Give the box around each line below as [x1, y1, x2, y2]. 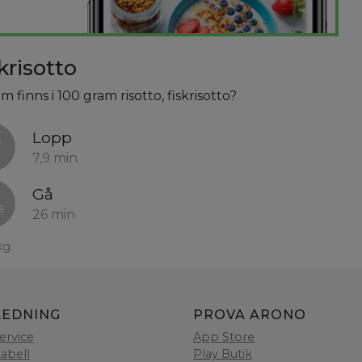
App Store [193, 330, 255, 345]
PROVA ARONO [193, 307, 306, 323]
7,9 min [32, 150, 78, 166]
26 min [32, 207, 75, 223]
